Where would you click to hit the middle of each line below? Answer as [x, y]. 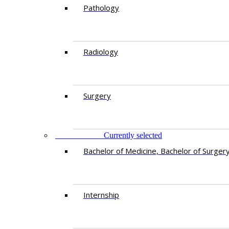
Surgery [97, 96]
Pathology [101, 8]
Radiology [101, 52]
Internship [101, 195]
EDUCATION [79, 135]
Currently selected [133, 135]
